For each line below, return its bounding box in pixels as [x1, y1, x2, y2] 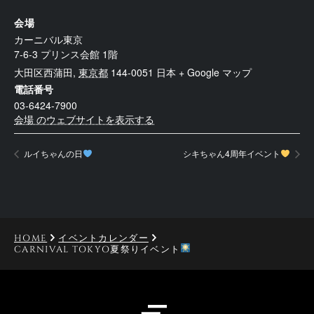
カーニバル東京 [14, 32, 83, 47]
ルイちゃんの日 [22, 147, 83, 160]
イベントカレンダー [58, 232, 149, 245]
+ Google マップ [179, 65, 252, 80]
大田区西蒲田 [14, 65, 73, 80]
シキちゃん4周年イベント [183, 147, 281, 160]
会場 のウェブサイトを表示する [14, 112, 154, 127]
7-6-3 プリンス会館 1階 [14, 47, 118, 62]
